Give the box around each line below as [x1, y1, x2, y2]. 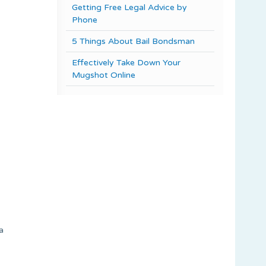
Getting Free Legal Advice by [72, 2, 187, 12]
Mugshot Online [72, 69, 135, 80]
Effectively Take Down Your [72, 57, 180, 68]
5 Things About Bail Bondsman [72, 36, 195, 46]
